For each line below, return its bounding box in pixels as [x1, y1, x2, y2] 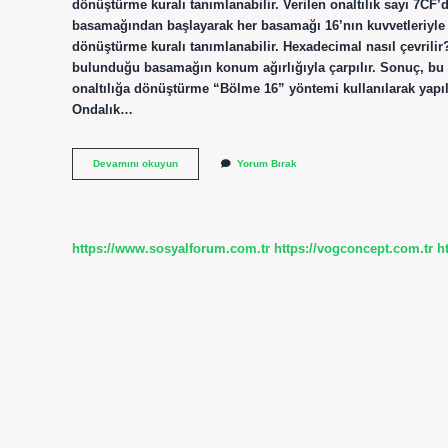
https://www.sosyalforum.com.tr [72, 240, 270, 256]
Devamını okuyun [93, 158, 178, 170]
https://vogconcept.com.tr [274, 240, 433, 256]
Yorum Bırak [237, 158, 297, 170]
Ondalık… [72, 101, 133, 117]
